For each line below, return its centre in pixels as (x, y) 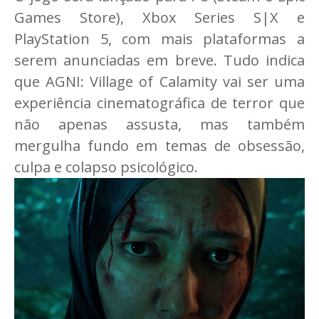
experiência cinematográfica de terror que (159, 103)
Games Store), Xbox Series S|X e (159, 18)
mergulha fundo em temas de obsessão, (159, 146)
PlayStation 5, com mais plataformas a (159, 39)
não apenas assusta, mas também (159, 125)
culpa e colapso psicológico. (108, 167)
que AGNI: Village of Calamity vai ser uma (159, 82)
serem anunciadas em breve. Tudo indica (159, 61)
